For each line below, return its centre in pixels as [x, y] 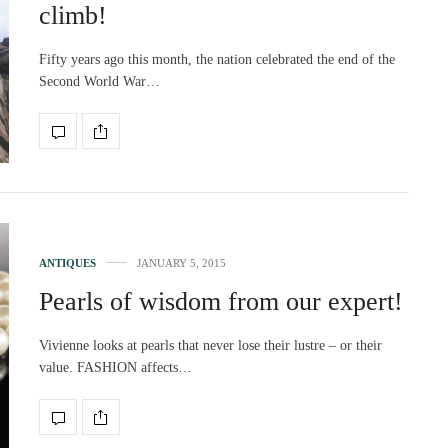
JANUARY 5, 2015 [181, 263]
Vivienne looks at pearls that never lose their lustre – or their [210, 346]
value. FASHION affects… [115, 368]
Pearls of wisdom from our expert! [221, 302]
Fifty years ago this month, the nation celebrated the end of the [217, 60]
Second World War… [99, 82]
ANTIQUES [67, 263]
